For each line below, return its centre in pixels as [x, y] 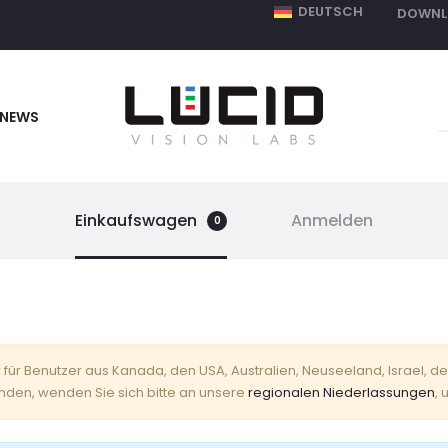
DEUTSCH [330, 11]
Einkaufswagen [136, 220]
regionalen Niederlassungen [341, 392]
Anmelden [332, 220]
